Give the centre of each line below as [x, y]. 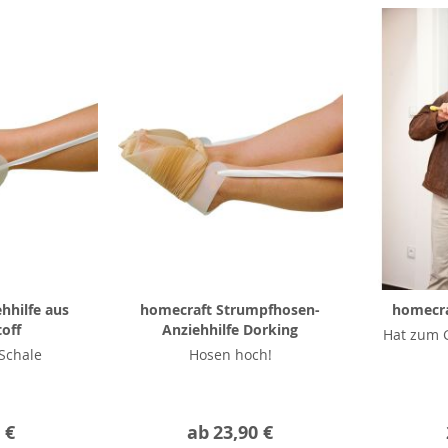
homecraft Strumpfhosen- [230, 309]
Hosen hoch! [230, 354]
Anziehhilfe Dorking [230, 329]
